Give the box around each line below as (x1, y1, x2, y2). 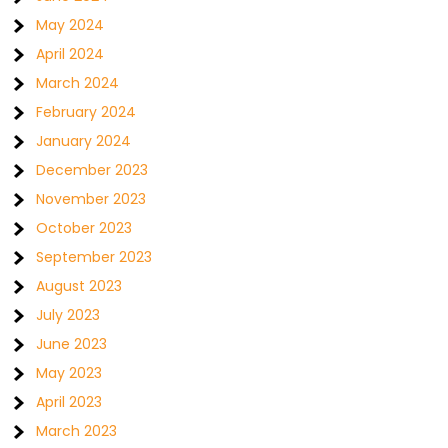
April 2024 (36, 44, 105, 64)
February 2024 (36, 102, 137, 122)
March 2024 (36, 73, 120, 93)
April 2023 (36, 392, 103, 412)
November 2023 (36, 189, 147, 209)
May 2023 (36, 363, 103, 383)
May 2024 (36, 15, 105, 35)
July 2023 (36, 305, 101, 325)
